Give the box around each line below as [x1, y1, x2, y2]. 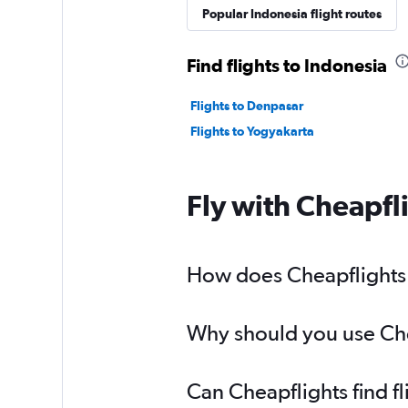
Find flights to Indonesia [186, 55, 387, 76]
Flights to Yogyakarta [189, 124, 314, 138]
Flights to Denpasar [189, 98, 303, 113]
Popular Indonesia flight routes [201, 6, 382, 21]
